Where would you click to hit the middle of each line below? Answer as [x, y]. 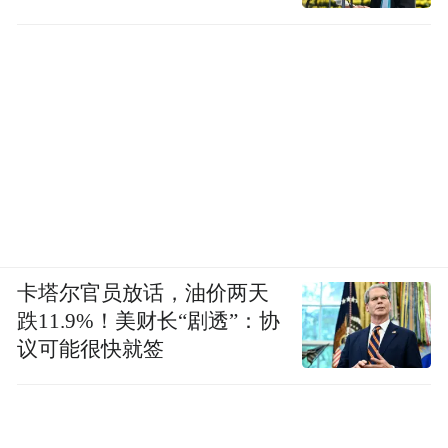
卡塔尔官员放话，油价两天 [143, 293]
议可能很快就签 [91, 349]
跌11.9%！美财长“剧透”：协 [149, 321]
